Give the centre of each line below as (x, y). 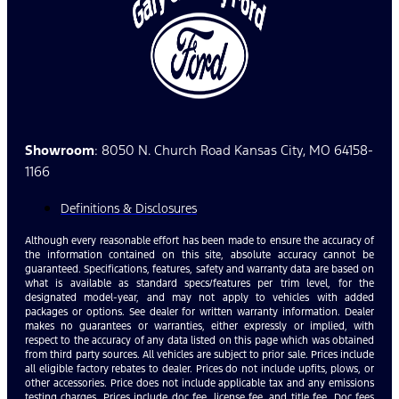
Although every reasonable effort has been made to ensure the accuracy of (199, 240)
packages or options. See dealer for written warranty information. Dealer (199, 311)
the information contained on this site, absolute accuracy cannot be (199, 254)
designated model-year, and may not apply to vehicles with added (199, 297)
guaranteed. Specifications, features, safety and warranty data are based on (199, 269)
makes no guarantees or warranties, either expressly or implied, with (199, 326)
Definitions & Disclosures (129, 208)
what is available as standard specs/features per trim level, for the (199, 283)
